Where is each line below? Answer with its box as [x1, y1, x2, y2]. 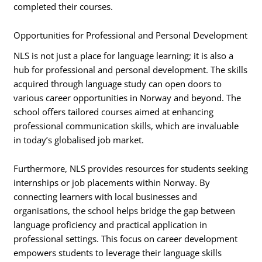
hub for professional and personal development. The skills [13, 63, 248, 75]
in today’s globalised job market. [13, 133, 144, 146]
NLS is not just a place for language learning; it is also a [13, 49, 234, 61]
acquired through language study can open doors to [13, 77, 222, 89]
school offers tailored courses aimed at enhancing [13, 105, 214, 118]
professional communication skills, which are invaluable [13, 119, 239, 132]
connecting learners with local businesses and [13, 191, 198, 203]
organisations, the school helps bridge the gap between [13, 205, 236, 217]
